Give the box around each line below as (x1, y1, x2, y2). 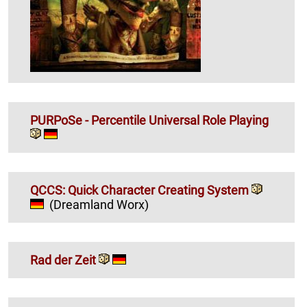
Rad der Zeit (30, 253, 96, 267)
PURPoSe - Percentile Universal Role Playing (30, 113, 269, 127)
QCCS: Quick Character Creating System (30, 183, 251, 197)
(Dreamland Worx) (49, 197, 149, 212)
